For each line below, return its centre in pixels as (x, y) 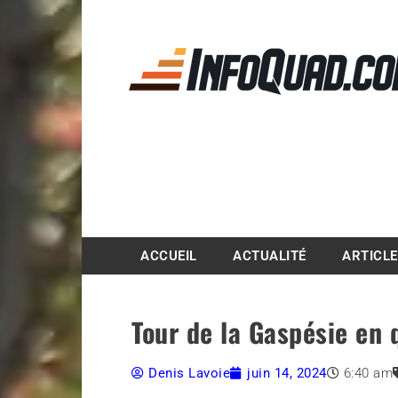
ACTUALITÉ (270, 256)
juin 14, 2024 (287, 374)
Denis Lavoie (190, 374)
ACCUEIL (169, 256)
